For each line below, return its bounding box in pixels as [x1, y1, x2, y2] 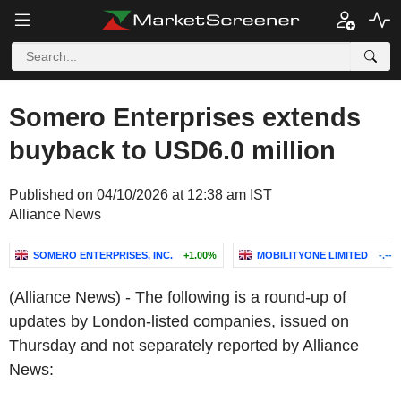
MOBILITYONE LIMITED [257, 250, 368, 260]
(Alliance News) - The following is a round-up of [9, 288, 346, 306]
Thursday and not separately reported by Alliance [9, 337, 359, 354]
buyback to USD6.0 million [9, 136, 336, 165]
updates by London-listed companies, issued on [9, 312, 349, 330]
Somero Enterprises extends [9, 103, 361, 132]
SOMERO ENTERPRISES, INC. [33, 250, 173, 260]
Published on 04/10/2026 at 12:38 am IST [9, 187, 272, 202]
